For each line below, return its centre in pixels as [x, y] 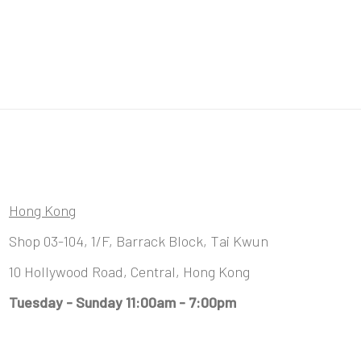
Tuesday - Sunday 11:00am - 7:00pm [122, 302]
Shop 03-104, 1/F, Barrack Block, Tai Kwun [139, 241]
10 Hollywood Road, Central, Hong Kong [129, 271]
